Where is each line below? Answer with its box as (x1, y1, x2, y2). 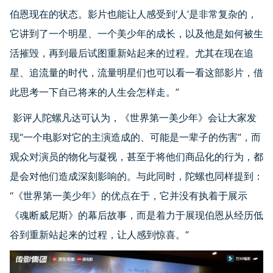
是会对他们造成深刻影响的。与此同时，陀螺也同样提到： (10, 170, 263, 183)
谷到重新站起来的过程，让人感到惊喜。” (10, 229, 189, 241)
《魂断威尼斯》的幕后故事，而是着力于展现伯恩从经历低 (10, 209, 263, 222)
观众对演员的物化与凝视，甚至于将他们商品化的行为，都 (10, 151, 263, 163)
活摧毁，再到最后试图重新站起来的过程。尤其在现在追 (10, 47, 253, 60)
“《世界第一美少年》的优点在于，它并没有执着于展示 (10, 190, 247, 202)
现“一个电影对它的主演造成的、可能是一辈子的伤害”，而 (10, 131, 261, 144)
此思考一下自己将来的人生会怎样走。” (10, 86, 179, 99)
